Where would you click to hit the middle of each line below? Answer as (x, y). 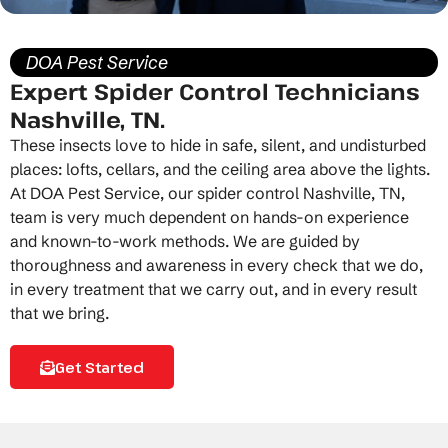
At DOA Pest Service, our (103, 193)
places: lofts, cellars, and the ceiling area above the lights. (220, 169)
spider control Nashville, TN (299, 193)
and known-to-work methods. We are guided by (185, 241)
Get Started (99, 367)
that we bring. (59, 313)
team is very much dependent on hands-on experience (209, 217)
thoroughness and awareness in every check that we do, (216, 265)
